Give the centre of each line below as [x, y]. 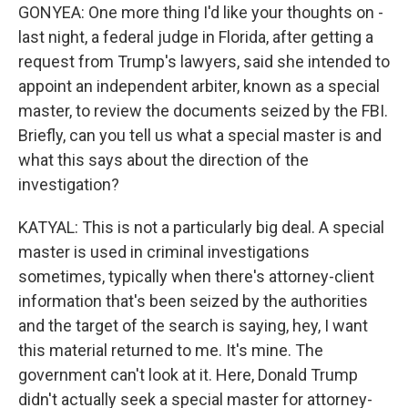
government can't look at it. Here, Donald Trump [188, 375]
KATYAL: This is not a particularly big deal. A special [201, 227]
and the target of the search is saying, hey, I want [193, 326]
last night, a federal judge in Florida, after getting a [196, 37]
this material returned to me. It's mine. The [171, 350]
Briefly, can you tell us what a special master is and [200, 135]
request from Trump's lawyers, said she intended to [204, 61]
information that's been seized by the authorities [193, 301]
